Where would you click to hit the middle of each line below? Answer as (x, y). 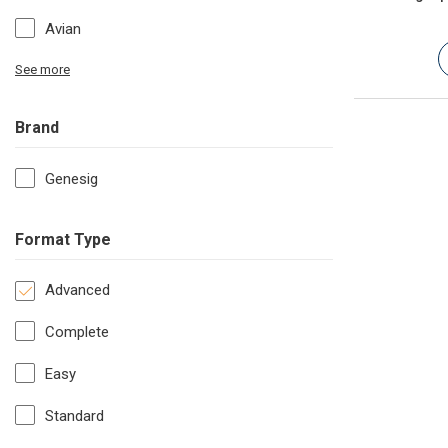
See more (42, 70)
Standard (74, 416)
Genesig (71, 179)
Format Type (63, 240)
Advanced (77, 290)
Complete (77, 332)
